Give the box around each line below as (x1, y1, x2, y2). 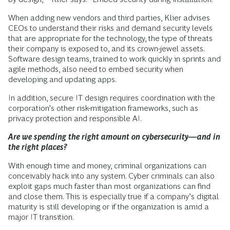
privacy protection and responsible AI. (8, 114, 142, 123)
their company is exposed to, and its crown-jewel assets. (8, 44, 204, 53)
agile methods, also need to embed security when (8, 65, 183, 74)
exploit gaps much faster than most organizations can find (8, 182, 210, 191)
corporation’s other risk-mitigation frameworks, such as (8, 104, 198, 113)
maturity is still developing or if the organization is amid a (8, 202, 209, 212)
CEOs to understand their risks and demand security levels (8, 24, 213, 33)
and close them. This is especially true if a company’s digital (8, 192, 219, 201)
